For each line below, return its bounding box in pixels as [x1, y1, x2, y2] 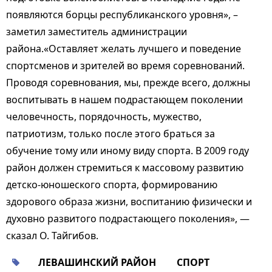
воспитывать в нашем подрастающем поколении [6, 93, 243, 107]
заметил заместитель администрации [6, 25, 187, 39]
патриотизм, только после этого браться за [6, 127, 215, 141]
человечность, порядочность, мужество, [6, 110, 202, 124]
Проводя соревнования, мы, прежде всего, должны [6, 76, 250, 90]
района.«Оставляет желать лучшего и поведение [6, 42, 241, 56]
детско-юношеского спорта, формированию [6, 178, 217, 192]
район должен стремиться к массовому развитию [6, 161, 243, 175]
